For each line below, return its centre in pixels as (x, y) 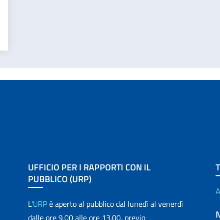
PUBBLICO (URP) (60, 179)
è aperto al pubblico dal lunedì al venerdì (115, 204)
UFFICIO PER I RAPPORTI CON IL (90, 167)
